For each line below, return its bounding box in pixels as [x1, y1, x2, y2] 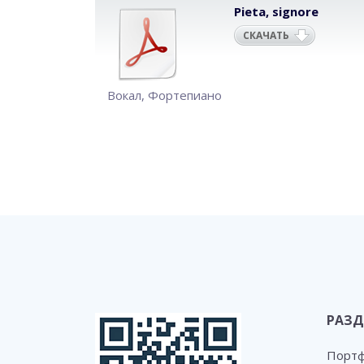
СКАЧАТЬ [243, 28, 289, 42]
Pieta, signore [234, 3, 318, 19]
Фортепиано [148, 87, 222, 103]
